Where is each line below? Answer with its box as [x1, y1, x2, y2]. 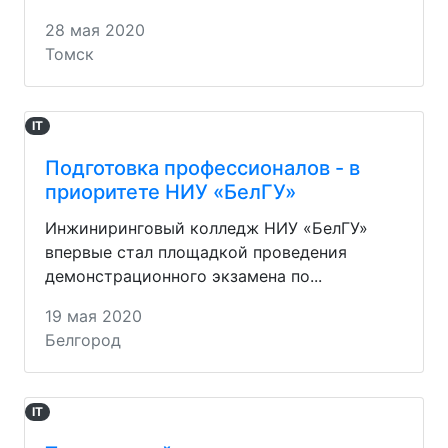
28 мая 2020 [45, 19, 145, 40]
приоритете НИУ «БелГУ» [45, 179, 296, 204]
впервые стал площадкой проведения [45, 241, 347, 262]
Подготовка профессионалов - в [45, 155, 360, 180]
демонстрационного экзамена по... [45, 265, 322, 286]
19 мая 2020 [45, 305, 142, 326]
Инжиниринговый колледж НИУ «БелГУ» [45, 217, 368, 238]
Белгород [45, 329, 121, 350]
